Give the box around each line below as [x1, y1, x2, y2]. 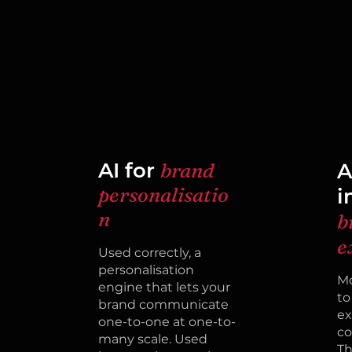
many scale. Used [97, 332, 207, 346]
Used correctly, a [97, 245, 201, 260]
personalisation [97, 262, 194, 277]
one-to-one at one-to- [97, 314, 236, 329]
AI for [97, 158, 160, 183]
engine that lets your [97, 280, 230, 295]
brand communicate [97, 297, 229, 312]
